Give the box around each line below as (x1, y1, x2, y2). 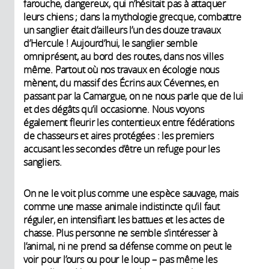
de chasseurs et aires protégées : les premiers (23, 128, 214, 142)
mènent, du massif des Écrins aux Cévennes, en (23, 76, 219, 89)
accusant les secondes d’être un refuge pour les (23, 142, 220, 156)
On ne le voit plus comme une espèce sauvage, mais (23, 186, 239, 200)
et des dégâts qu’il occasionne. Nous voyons (23, 102, 204, 116)
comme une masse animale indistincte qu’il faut (23, 199, 220, 213)
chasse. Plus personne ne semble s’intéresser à (23, 226, 217, 240)
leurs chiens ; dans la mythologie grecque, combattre (23, 10, 241, 23)
